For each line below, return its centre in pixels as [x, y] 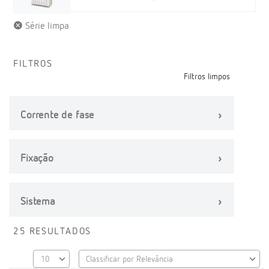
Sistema [38, 202]
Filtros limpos [207, 77]
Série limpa [46, 26]
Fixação [37, 159]
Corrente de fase [58, 115]
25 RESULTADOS [52, 232]
